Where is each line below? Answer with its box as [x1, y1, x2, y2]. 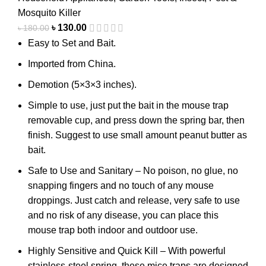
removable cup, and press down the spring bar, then [28, 115, 245, 125]
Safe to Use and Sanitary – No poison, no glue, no [28, 165, 238, 176]
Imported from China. [28, 58, 116, 69]
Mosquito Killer [18, 7, 81, 18]
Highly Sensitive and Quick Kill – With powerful [28, 245, 226, 256]
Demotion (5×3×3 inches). [28, 79, 137, 90]
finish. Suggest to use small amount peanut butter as [28, 129, 247, 140]
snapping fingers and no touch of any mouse [28, 180, 214, 191]
